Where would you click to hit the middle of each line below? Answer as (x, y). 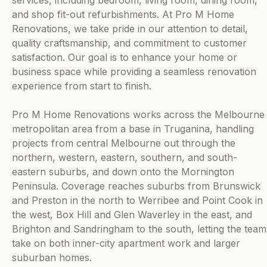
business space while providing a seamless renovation (134, 72)
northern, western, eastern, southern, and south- (125, 158)
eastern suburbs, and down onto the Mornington (123, 172)
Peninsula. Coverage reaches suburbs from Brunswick (136, 186)
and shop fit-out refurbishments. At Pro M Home (123, 15)
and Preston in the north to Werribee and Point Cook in (137, 201)
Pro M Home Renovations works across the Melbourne (138, 115)
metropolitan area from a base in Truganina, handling (133, 129)
